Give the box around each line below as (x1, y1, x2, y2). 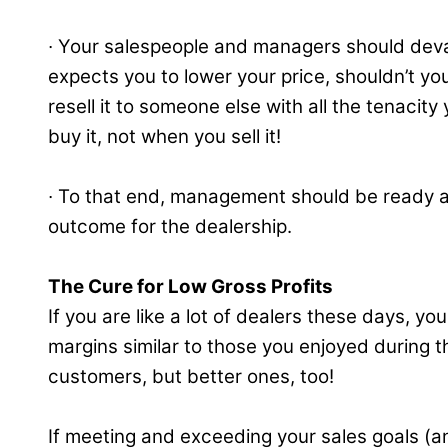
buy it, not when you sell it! (48, 125, 281, 149)
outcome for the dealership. (48, 215, 292, 239)
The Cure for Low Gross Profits (48, 275, 333, 299)
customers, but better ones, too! (48, 365, 334, 389)
